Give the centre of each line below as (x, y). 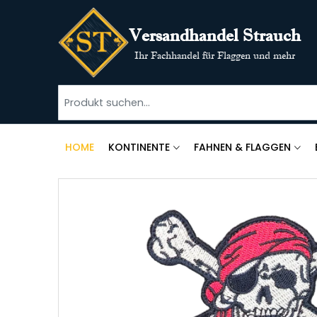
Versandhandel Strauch (215, 35)
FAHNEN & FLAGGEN (243, 147)
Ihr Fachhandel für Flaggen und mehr (215, 55)
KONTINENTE (139, 147)
